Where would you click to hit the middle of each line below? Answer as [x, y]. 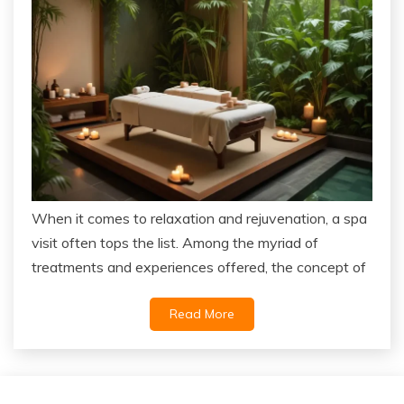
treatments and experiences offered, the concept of [199, 266]
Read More [202, 313]
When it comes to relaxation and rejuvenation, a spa [199, 218]
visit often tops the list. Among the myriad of [175, 242]
